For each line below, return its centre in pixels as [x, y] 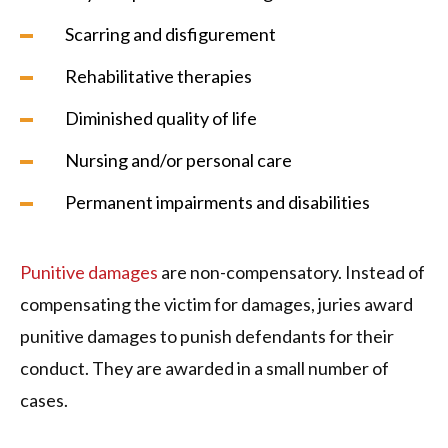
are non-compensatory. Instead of [291, 272]
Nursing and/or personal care [178, 160]
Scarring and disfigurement [170, 34]
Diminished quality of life [161, 118]
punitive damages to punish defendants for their [207, 336]
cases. [44, 400]
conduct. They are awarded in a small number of [204, 368]
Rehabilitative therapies [158, 76]
